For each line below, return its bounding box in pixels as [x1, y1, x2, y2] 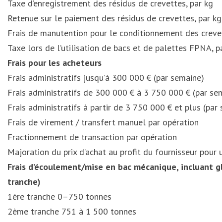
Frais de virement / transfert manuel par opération [7, 116, 201, 128]
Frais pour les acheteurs [7, 57, 102, 68]
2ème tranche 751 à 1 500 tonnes [7, 206, 136, 217]
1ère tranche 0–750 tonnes [7, 191, 111, 202]
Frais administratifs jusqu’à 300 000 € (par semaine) [7, 72, 204, 83]
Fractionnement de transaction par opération [7, 131, 177, 143]
